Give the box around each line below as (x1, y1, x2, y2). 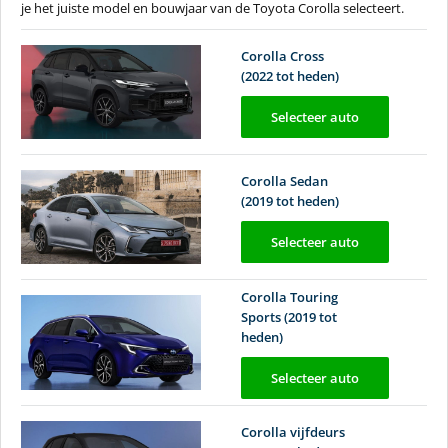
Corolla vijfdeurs (241, 422, 345, 441)
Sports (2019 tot (241, 307, 337, 326)
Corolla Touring (241, 287, 338, 306)
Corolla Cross (241, 47, 324, 66)
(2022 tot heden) (241, 67, 339, 86)
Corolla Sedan (241, 172, 328, 191)
